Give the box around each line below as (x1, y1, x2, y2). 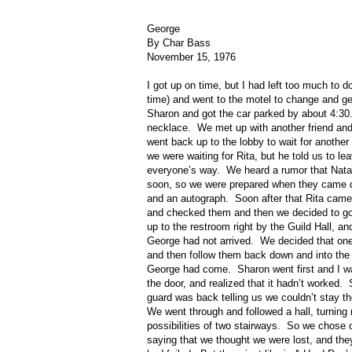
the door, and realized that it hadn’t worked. (147, 277, 343, 290)
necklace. (147, 122, 191, 134)
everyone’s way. (147, 164, 220, 177)
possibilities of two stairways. (147, 320, 280, 332)
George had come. (147, 263, 231, 276)
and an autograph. (147, 192, 229, 205)
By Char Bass (147, 37, 211, 49)
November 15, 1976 (147, 51, 242, 64)
